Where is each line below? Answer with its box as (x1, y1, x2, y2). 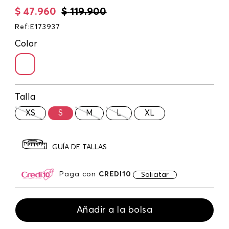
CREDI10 (99, 170, 131, 178)
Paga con (59, 170, 99, 178)
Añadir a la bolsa (76, 205, 153, 215)
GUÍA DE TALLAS (52, 144, 107, 151)
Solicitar (141, 171, 169, 178)
